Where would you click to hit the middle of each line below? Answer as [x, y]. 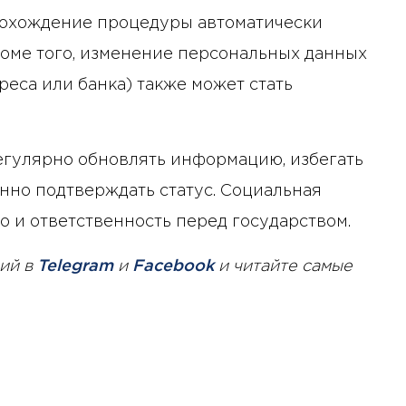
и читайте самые [283, 266]
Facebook [173, 266]
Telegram [75, 266]
